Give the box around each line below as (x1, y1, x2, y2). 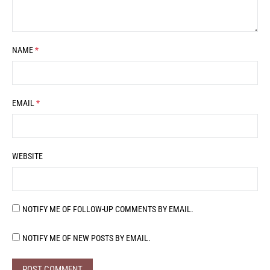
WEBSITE (12, 151, 43, 162)
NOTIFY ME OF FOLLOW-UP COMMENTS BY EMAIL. (22, 204, 194, 215)
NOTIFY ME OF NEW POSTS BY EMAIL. (22, 233, 151, 243)
